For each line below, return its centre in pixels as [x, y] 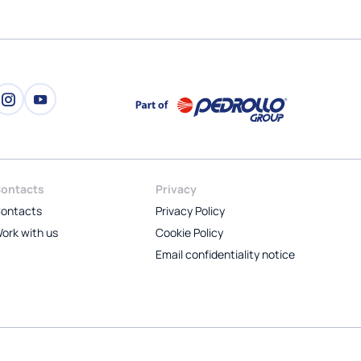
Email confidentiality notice [226, 254]
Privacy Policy [191, 210]
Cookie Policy [190, 232]
